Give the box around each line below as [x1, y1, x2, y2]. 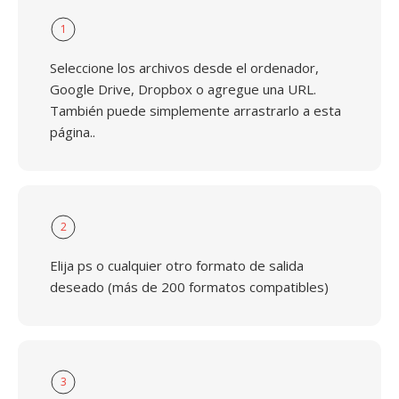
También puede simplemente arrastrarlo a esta [50, 102, 341, 119]
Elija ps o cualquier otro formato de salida [50, 256, 304, 274]
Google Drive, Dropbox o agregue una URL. [50, 80, 316, 98]
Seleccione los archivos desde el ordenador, [50, 59, 319, 77]
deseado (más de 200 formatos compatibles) [50, 278, 329, 296]
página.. [50, 123, 95, 141]
